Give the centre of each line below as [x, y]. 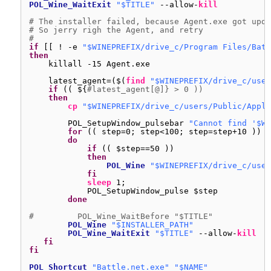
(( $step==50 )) [138, 149]
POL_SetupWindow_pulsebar [128, 123]
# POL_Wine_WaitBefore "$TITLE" [121, 216]
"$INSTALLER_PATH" [152, 225]
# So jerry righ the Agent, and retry [116, 30]
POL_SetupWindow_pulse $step [152, 191]
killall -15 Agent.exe [99, 64]
